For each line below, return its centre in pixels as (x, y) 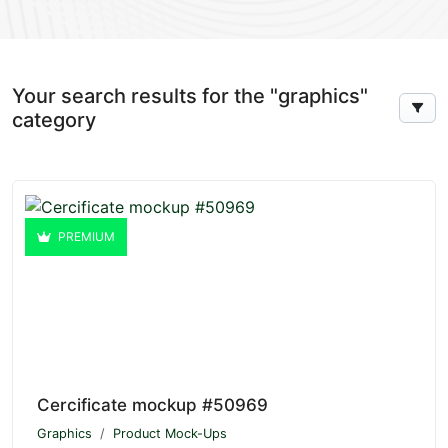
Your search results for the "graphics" (190, 96)
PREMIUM (85, 236)
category (54, 120)
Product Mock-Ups (170, 433)
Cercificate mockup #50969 (152, 405)
